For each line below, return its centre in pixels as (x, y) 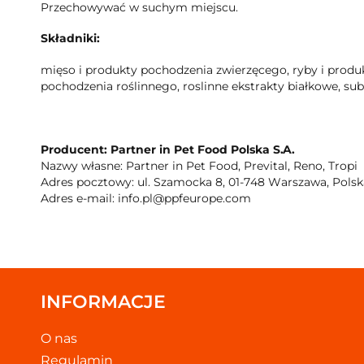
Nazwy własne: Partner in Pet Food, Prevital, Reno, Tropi (199, 165)
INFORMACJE (103, 302)
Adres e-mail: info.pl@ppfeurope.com (146, 198)
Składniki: (70, 39)
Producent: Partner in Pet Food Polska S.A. (168, 149)
